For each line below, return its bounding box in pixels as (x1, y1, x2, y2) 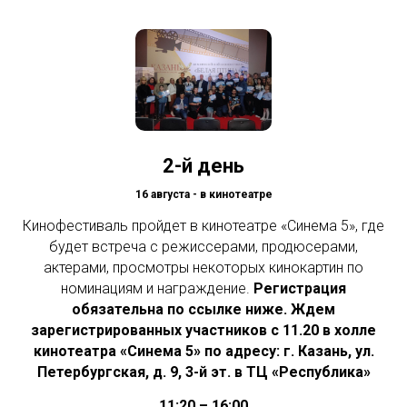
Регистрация (253, 280, 346, 298)
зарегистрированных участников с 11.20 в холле (31, 322, 376, 340)
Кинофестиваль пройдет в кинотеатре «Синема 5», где (23, 217, 384, 235)
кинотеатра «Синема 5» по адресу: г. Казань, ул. (33, 342, 374, 361)
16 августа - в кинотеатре (134, 188, 273, 202)
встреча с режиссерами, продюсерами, (92, 238, 358, 256)
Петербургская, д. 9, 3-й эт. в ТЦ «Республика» (36, 363, 371, 382)
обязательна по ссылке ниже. (72, 301, 287, 319)
